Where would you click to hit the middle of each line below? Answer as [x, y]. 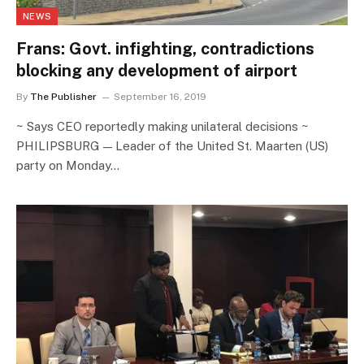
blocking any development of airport [157, 71]
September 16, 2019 [160, 97]
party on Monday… [68, 166]
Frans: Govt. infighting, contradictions [165, 49]
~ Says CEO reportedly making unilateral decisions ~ [162, 127]
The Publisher [63, 97]
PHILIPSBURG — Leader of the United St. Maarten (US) [172, 146]
